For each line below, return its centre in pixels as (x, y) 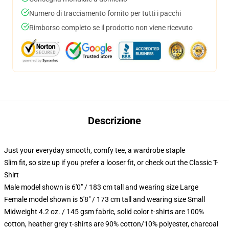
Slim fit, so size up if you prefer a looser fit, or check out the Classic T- (111, 163)
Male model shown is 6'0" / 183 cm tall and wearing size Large (101, 187)
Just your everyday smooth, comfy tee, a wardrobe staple (95, 150)
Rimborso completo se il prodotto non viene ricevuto (111, 28)
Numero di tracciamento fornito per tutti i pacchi (105, 13)
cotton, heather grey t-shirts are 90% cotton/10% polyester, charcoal (111, 224)
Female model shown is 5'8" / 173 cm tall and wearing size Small (105, 199)
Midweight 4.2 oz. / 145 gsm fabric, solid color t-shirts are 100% (104, 212)
